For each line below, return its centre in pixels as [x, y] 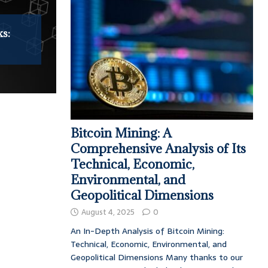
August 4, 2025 [108, 212]
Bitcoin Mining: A [121, 133]
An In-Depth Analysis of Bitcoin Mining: [147, 231]
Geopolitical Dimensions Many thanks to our [156, 257]
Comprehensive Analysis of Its [158, 148]
